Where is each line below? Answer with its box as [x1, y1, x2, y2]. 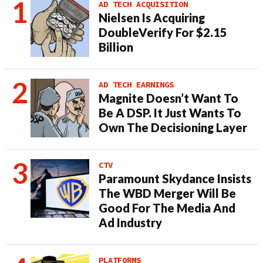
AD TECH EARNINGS [99, 79, 174, 90]
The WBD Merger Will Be [99, 186, 236, 200]
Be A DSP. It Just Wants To [99, 106, 241, 120]
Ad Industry [99, 215, 162, 230]
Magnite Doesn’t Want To [99, 91, 238, 105]
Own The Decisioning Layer [99, 120, 247, 134]
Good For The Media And [99, 201, 235, 215]
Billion [99, 40, 133, 54]
